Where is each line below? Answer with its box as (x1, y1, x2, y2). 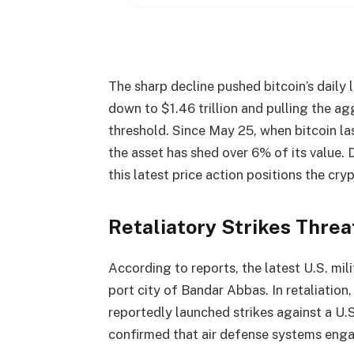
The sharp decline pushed (107, 78, 264, 95)
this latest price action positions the (107, 167, 328, 183)
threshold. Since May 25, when (107, 122, 295, 139)
